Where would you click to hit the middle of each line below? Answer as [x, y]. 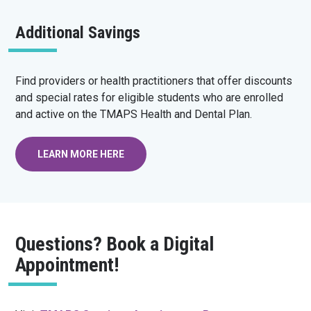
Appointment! [67, 264]
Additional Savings [78, 33]
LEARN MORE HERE [81, 154]
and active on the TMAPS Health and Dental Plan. [134, 115]
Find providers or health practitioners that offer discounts [154, 81]
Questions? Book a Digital [115, 244]
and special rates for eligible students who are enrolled [150, 98]
